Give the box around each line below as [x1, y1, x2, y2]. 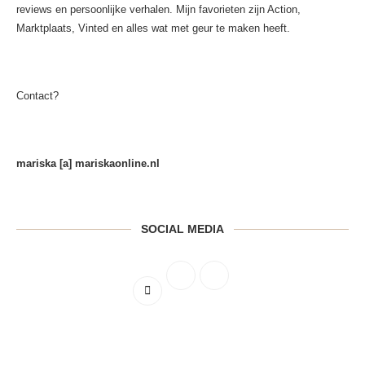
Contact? [16, 90, 59, 103]
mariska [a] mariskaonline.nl [16, 157, 160, 170]
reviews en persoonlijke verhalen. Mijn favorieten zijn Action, [16, 3, 301, 16]
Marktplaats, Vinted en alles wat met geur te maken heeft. [16, 22, 290, 35]
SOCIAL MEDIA [141, 222, 224, 236]
